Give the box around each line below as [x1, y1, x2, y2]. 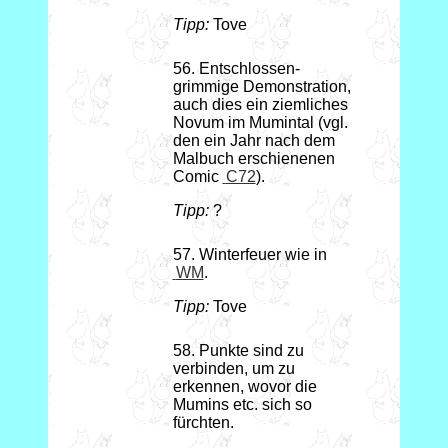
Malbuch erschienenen [172, 150, 335, 168]
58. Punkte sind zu [172, 342, 304, 360]
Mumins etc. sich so [172, 396, 312, 414]
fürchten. [172, 414, 234, 432]
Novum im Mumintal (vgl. [172, 114, 348, 132]
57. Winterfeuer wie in [172, 246, 327, 264]
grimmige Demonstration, [172, 78, 351, 96]
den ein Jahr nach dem [172, 132, 335, 150]
